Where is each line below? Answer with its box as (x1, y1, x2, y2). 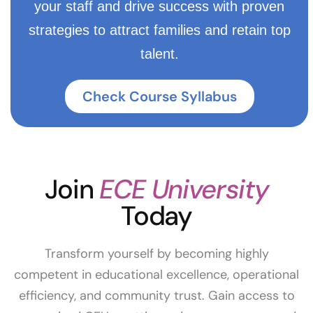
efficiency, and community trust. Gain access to (18, 287, 295, 305)
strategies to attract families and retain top (28, 22, 291, 38)
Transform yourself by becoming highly (44, 245, 269, 263)
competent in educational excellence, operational (14, 266, 299, 284)
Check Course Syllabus (82, 87, 237, 106)
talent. (140, 46, 179, 62)
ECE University (99, 172, 269, 208)
